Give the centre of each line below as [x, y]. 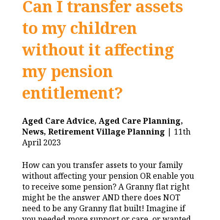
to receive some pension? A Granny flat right [106, 186]
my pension [68, 71]
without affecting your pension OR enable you [108, 176]
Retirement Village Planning [107, 131]
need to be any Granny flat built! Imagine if [104, 208]
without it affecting [98, 49]
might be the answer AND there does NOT [101, 197]
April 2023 [41, 142]
